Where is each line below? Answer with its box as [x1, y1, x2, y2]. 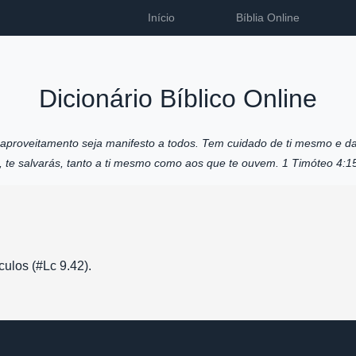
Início [147, 11, 175, 25]
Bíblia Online [233, 11, 300, 25]
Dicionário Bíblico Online [39, 84, 317, 113]
